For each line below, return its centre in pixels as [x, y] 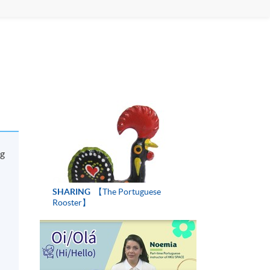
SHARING [71, 191]
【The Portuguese [126, 191]
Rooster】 [71, 202]
